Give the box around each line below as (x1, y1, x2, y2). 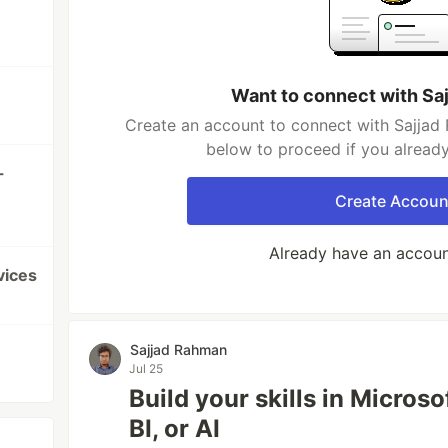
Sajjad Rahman (130, 341, 228, 358)
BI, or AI (129, 414, 221, 443)
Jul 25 (129, 361, 164, 376)
